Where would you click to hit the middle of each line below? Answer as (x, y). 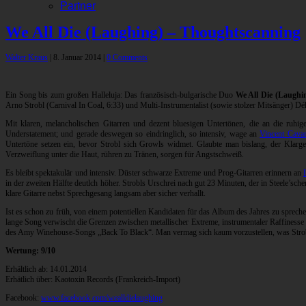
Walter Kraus (27, 58)
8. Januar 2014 (78, 58)
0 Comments (127, 58)
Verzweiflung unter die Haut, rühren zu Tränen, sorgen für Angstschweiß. (125, 155)
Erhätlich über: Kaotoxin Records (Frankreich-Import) (93, 280)
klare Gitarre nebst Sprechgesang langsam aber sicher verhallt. (106, 194)
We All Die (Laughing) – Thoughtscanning (153, 32)
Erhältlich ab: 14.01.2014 (46, 269)
